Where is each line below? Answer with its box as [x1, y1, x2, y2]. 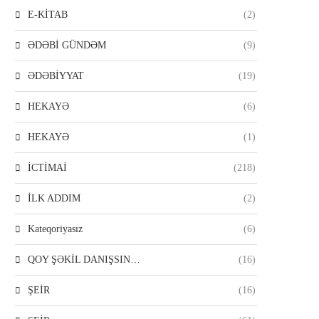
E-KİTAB [28, 9, 68, 21]
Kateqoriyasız [28, 224, 83, 235]
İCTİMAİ [28, 162, 67, 174]
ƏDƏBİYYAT [28, 70, 84, 82]
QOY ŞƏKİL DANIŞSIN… [28, 254, 140, 266]
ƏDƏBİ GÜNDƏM [28, 40, 106, 51]
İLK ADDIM [28, 193, 80, 204]
